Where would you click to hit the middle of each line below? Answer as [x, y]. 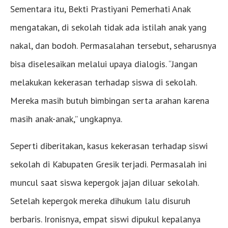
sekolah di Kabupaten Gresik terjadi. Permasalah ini [108, 164]
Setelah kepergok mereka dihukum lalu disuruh [100, 201]
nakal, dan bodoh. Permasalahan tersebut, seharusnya [113, 45]
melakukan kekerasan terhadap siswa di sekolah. [103, 82]
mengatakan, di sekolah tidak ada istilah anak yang [108, 27]
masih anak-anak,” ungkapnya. [66, 119]
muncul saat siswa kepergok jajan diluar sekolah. [104, 182]
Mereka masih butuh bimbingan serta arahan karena [110, 100]
